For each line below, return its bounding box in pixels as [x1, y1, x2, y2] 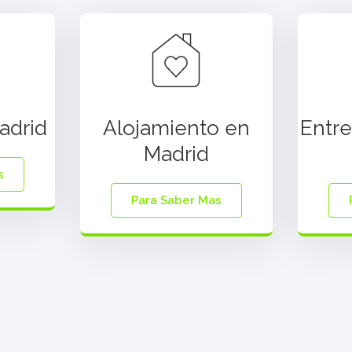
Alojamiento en [102, 116, 250, 140]
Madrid [143, 142, 209, 166]
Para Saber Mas [130, 193, 222, 207]
